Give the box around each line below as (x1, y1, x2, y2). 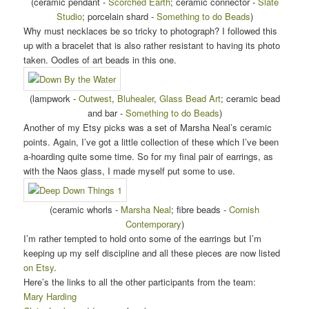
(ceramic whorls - (50, 202, 121, 216)
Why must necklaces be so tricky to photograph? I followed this (23, 23, 278, 37)
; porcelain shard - (81, 9, 157, 23)
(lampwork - (29, 91, 79, 105)
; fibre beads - (171, 202, 229, 216)
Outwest (78, 91, 112, 105)
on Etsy (23, 260, 54, 274)
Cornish (229, 202, 259, 216)
